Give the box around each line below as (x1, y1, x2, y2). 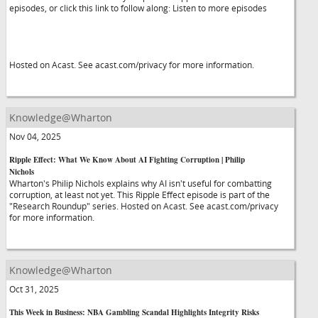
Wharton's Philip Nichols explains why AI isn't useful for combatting (9, 177, 272, 189)
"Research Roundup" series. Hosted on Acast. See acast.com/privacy (9, 200, 278, 212)
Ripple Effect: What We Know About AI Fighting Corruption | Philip (9, 154, 245, 165)
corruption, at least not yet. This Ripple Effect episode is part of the (9, 189, 270, 200)
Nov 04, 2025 (9, 131, 61, 142)
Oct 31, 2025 (9, 283, 59, 295)
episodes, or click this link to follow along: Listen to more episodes (9, 2, 267, 13)
